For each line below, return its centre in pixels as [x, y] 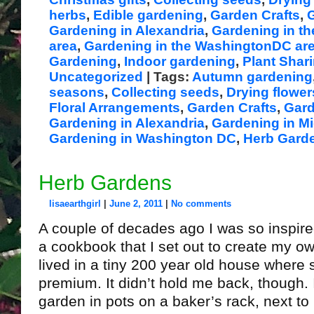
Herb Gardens [105, 183]
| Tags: [169, 77]
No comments [201, 204]
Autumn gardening [252, 77]
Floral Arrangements [115, 108]
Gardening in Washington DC [143, 138]
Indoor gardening [180, 61]
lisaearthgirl [75, 204]
